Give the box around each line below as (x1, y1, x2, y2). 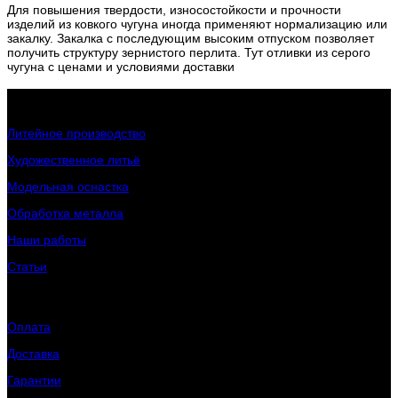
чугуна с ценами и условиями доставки (7, 59, 235, 74)
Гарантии (7, 372, 61, 387)
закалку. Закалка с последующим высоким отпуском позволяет (7, 30, 374, 45)
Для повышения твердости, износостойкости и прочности (7, 2, 341, 17)
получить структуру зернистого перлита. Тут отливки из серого (7, 44, 370, 60)
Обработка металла (7, 205, 123, 220)
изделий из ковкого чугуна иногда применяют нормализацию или (7, 16, 387, 31)
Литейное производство (7, 125, 146, 140)
